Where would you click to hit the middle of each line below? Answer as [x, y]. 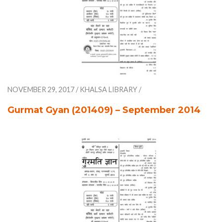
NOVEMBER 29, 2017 [41, 89]
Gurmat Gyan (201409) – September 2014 [104, 110]
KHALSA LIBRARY [109, 89]
